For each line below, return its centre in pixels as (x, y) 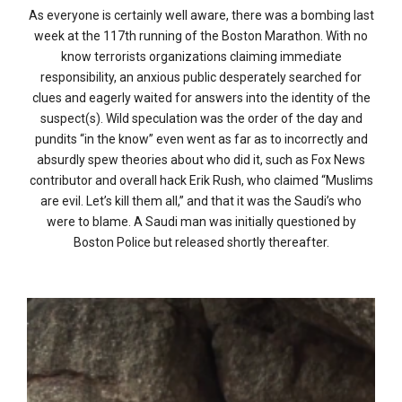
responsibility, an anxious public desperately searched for (201, 78)
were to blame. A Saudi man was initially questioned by (201, 222)
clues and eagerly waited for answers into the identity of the (201, 98)
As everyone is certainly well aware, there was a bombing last (201, 16)
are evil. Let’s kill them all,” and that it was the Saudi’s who (201, 201)
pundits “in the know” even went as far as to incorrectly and (201, 140)
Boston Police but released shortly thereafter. (201, 243)
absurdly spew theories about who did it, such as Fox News (201, 160)
